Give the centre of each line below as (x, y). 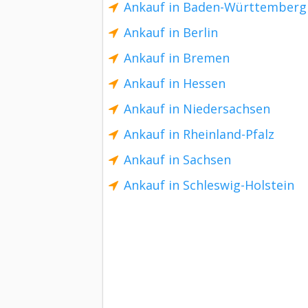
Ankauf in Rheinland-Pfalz (199, 134)
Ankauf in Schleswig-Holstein (209, 185)
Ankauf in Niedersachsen (197, 109)
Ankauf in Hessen (175, 83)
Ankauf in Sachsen (177, 159)
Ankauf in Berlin (171, 32)
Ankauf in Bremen (177, 58)
